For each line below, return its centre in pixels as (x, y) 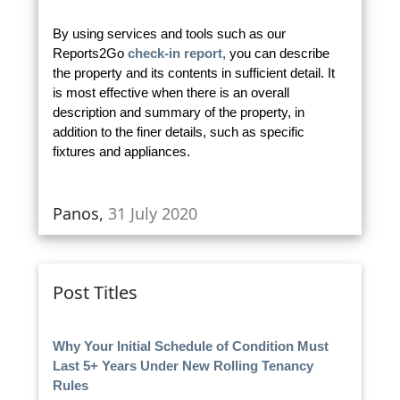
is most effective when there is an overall (171, 93)
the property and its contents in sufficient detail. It (193, 73)
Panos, (80, 213)
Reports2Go (90, 54)
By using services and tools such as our (169, 34)
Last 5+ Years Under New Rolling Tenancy (183, 365)
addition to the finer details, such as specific (178, 132)
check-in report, (178, 54)
